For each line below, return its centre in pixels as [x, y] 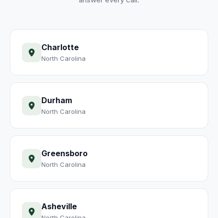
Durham [57, 100]
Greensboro [64, 153]
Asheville [59, 206]
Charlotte [60, 47]
